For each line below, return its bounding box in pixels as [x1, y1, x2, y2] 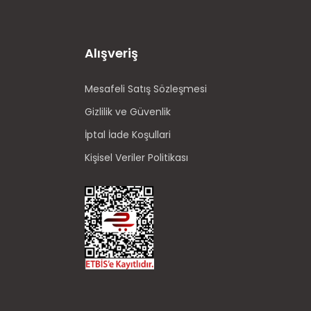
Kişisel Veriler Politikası [85, 151, 188, 165]
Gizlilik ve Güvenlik [85, 105, 171, 119]
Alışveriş [85, 44, 138, 62]
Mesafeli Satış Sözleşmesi [85, 82, 207, 96]
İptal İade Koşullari [85, 128, 171, 142]
